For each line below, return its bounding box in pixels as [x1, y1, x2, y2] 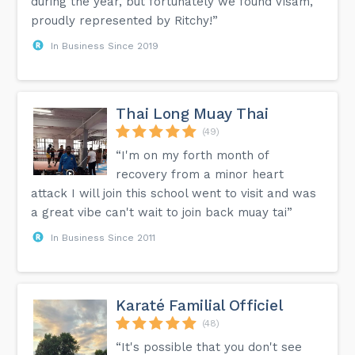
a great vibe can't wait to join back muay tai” [31, 204, 293, 219]
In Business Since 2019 [51, 40, 159, 52]
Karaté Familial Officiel [116, 296, 283, 315]
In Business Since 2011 [51, 231, 156, 243]
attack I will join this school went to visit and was [31, 185, 317, 200]
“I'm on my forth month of [116, 147, 269, 162]
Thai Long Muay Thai [116, 104, 269, 123]
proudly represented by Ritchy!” [31, 13, 219, 28]
